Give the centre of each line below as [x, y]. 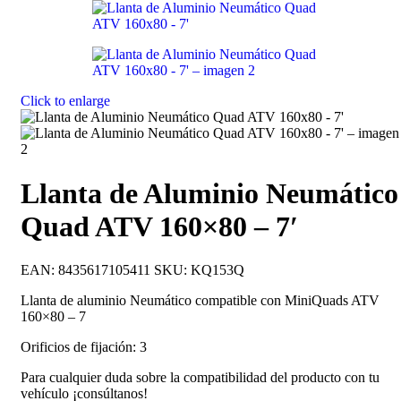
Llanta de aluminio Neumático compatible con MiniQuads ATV [200, 301]
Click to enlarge [65, 101]
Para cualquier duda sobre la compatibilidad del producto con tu [200, 378]
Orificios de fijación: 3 [84, 347]
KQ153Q [218, 270]
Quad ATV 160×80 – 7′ [159, 226]
